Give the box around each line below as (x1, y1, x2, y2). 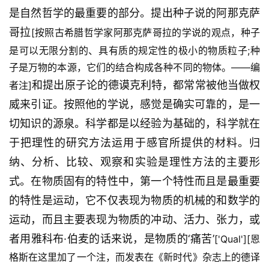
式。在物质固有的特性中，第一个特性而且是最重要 (9, 175, 260, 188)
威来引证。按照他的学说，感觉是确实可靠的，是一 (9, 98, 260, 111)
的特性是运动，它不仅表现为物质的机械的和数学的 (9, 194, 260, 207)
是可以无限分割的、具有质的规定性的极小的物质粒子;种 (9, 44, 260, 57)
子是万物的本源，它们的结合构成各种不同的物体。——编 (9, 61, 260, 74)
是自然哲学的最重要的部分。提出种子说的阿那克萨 (9, 7, 260, 20)
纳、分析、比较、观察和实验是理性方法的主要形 (9, 156, 260, 169)
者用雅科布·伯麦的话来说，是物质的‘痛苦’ (9, 232, 214, 246)
